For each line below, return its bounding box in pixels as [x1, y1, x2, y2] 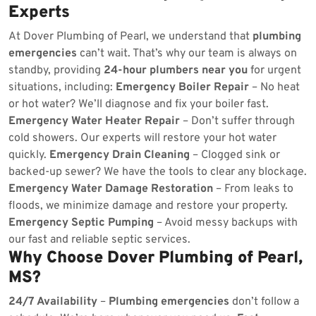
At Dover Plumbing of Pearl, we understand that [8, 30, 253, 44]
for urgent [248, 63, 301, 78]
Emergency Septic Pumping [8, 216, 154, 230]
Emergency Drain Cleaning [49, 148, 190, 162]
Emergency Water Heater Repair [8, 114, 180, 128]
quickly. [8, 148, 49, 162]
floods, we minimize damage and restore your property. [8, 199, 288, 213]
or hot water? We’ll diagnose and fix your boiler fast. [8, 97, 269, 111]
